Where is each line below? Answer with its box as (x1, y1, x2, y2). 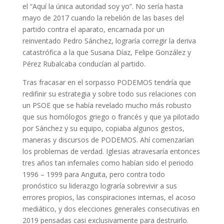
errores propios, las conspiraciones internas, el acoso (22, 192, 195, 202)
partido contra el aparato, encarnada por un (22, 24, 164, 34)
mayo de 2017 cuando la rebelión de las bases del (22, 13, 184, 22)
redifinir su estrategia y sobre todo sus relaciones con (22, 89, 196, 98)
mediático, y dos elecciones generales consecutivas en (22, 204, 199, 213)
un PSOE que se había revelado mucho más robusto (22, 100, 191, 110)
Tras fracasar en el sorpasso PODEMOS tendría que (22, 77, 191, 87)
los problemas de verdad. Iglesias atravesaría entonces (22, 146, 200, 156)
